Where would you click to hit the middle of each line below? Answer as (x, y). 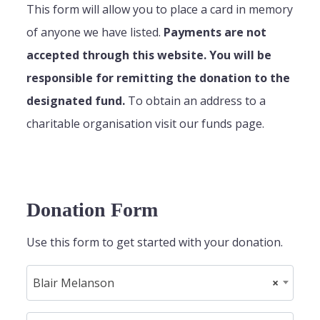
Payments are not (215, 32)
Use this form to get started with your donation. (155, 242)
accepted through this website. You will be (149, 55)
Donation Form (92, 210)
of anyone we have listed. (95, 32)
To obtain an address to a (196, 101)
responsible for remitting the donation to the (159, 78)
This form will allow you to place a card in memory (160, 10)
